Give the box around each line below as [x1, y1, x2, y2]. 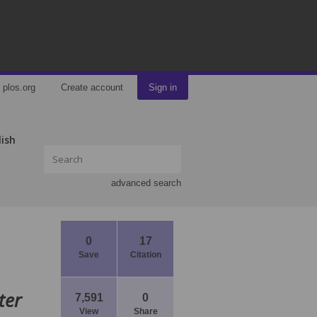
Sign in [149, 82, 177, 93]
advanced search [111, 178, 181, 188]
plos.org [3, 82, 35, 93]
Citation [129, 250, 161, 260]
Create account [61, 82, 123, 93]
